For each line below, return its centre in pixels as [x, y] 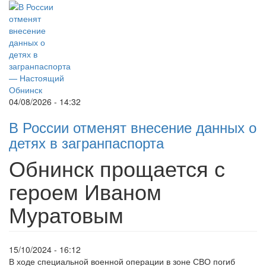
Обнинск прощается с [117, 168]
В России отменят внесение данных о [133, 127]
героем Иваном [85, 191]
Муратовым [66, 214]
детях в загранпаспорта [86, 142]
